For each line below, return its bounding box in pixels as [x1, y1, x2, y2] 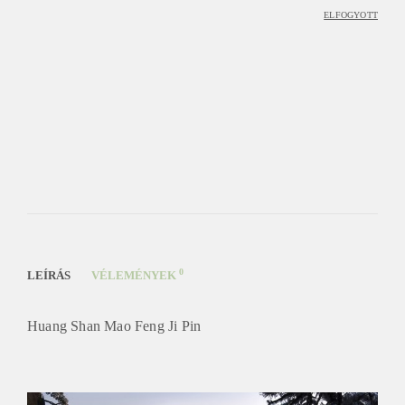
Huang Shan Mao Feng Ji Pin [27, 316, 202, 332]
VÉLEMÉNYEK [91, 266, 179, 280]
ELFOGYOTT [324, 7, 378, 18]
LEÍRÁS [27, 266, 71, 280]
